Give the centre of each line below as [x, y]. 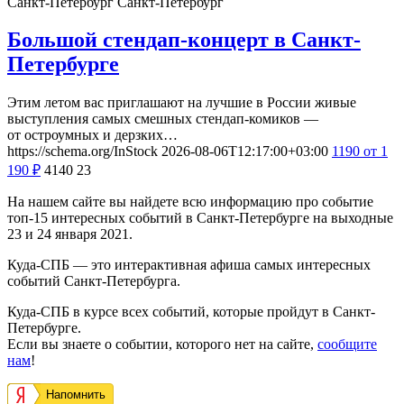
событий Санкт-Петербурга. [94, 281]
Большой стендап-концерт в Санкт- [184, 40]
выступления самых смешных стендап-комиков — [163, 119]
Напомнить [76, 395]
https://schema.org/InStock [83, 151]
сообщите [347, 344]
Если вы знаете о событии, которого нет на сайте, [162, 344]
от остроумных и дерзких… [92, 135]
